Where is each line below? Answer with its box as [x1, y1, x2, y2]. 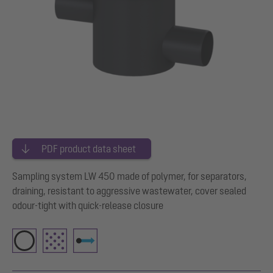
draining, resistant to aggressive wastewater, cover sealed [12, 185, 246, 197]
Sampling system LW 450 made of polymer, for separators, [12, 171, 247, 182]
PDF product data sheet [41, 143, 136, 155]
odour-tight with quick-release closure [12, 200, 163, 211]
